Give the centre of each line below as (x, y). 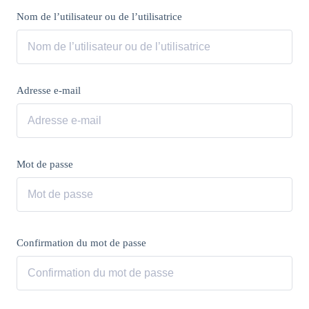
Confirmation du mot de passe (81, 243)
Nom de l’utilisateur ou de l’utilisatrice (99, 17)
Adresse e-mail (49, 90)
